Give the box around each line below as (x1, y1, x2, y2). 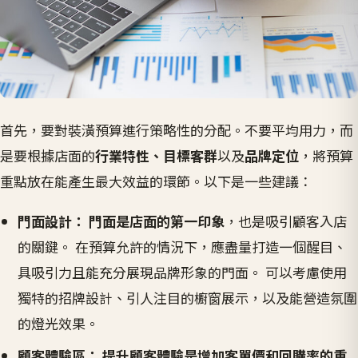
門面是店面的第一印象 (89, 210, 225, 231)
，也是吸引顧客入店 (225, 210, 348, 231)
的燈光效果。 (18, 312, 100, 333)
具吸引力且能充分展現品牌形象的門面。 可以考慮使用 (18, 261, 348, 282)
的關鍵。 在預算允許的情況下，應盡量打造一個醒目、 (18, 236, 348, 257)
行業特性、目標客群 (95, 145, 217, 165)
